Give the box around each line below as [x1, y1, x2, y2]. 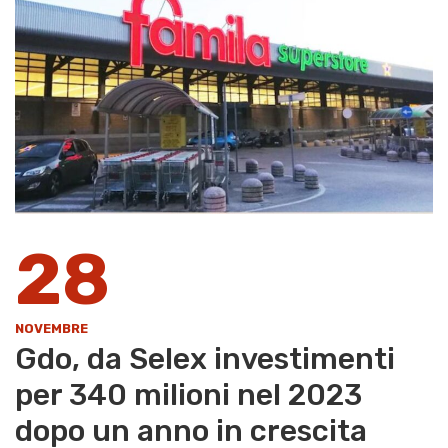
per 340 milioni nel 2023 [15, 377, 362, 414]
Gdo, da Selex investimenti [15, 341, 395, 378]
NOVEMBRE [15, 321, 88, 337]
